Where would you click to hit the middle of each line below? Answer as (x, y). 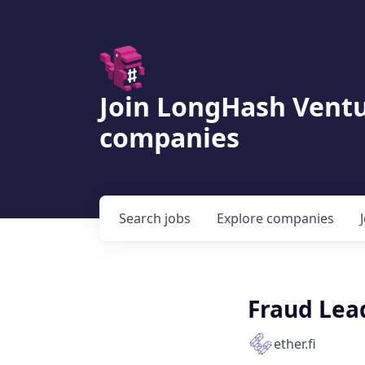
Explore (242, 218)
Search (142, 218)
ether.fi (295, 344)
